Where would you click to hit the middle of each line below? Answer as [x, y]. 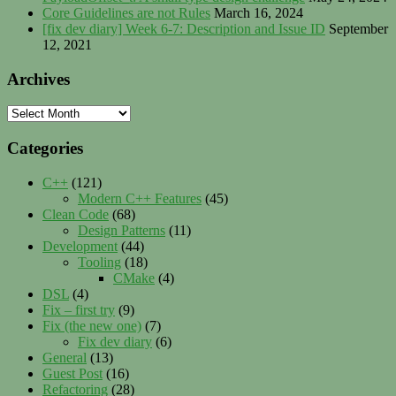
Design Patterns [122, 230]
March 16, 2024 [259, 12]
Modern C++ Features [140, 198]
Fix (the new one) [92, 325]
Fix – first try [79, 309]
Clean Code [76, 214]
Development [80, 246]
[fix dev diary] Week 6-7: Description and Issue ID [184, 28]
